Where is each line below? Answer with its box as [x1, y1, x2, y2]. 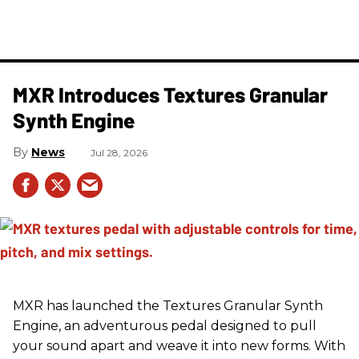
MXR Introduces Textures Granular [13, 82, 328, 107]
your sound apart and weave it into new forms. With [13, 338, 345, 353]
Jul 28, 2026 [91, 147, 147, 159]
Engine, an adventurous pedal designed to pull [13, 318, 317, 333]
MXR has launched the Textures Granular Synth [13, 298, 323, 313]
